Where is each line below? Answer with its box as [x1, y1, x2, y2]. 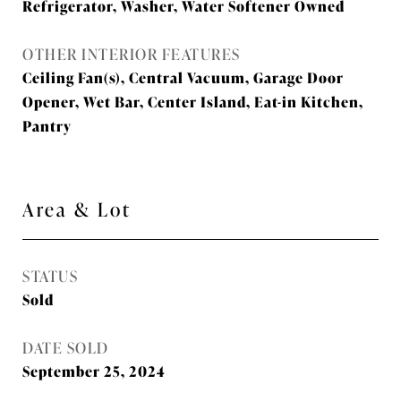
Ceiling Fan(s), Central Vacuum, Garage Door [22, 66, 344, 88]
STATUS [22, 264, 78, 286]
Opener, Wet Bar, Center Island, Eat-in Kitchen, [22, 90, 363, 112]
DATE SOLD [22, 336, 109, 358]
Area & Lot [22, 194, 132, 222]
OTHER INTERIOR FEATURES [22, 42, 241, 64]
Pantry [22, 115, 72, 136]
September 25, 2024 [22, 360, 166, 381]
